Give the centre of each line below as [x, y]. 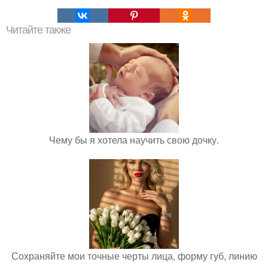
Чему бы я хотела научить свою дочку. [134, 140]
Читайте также [38, 30]
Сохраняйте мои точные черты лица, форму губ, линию [134, 256]
